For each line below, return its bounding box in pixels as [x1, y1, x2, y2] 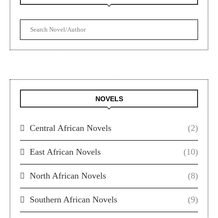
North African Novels [30, 170, 106, 181]
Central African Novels [30, 123, 111, 133]
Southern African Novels [30, 194, 117, 204]
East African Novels [30, 146, 101, 157]
